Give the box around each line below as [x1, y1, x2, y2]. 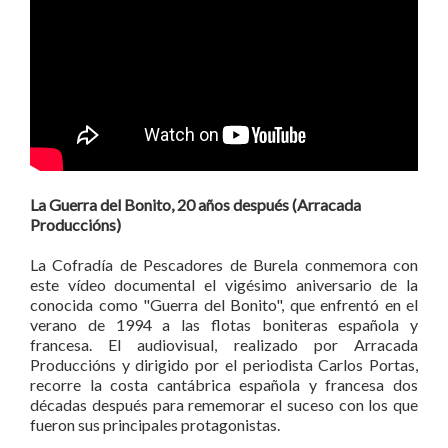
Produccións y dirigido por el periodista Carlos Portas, [30, 355, 418, 374]
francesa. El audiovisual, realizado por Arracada [30, 335, 418, 354]
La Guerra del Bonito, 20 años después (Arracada [30, 195, 361, 214]
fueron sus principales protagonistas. [30, 415, 280, 434]
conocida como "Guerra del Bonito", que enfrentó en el [30, 295, 418, 314]
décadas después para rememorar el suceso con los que [30, 395, 418, 414]
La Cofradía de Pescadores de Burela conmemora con [30, 255, 418, 274]
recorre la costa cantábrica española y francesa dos [30, 375, 418, 394]
